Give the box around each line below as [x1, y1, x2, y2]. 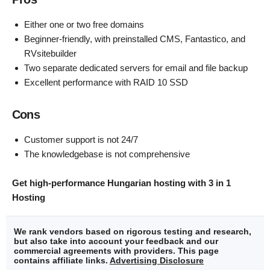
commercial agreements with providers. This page [14, 246, 219, 256]
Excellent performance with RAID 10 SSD [24, 77, 188, 88]
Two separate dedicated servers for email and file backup [24, 63, 248, 74]
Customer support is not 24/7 [24, 134, 138, 145]
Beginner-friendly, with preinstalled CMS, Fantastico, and [24, 34, 245, 45]
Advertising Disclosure [110, 256, 204, 266]
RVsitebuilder [24, 48, 77, 59]
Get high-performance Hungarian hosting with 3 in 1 [12, 178, 231, 189]
